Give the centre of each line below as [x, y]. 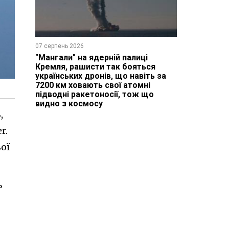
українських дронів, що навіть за [100, 76]
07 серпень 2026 [59, 46]
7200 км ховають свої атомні [93, 85]
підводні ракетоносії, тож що [94, 94]
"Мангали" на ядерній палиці [91, 57]
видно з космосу [69, 103]
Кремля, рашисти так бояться [95, 66]
